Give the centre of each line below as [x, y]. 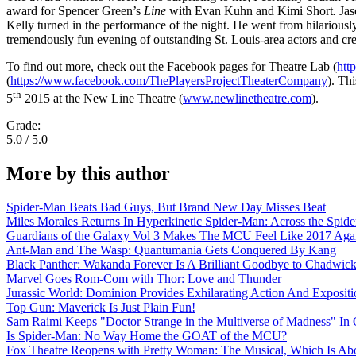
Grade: [25, 125]
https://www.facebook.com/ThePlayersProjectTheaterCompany [169, 80]
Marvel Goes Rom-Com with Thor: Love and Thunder [144, 278]
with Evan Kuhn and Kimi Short [250, 10]
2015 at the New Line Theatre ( [102, 98]
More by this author [88, 173]
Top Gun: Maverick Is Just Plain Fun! [101, 307]
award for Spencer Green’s [75, 10]
